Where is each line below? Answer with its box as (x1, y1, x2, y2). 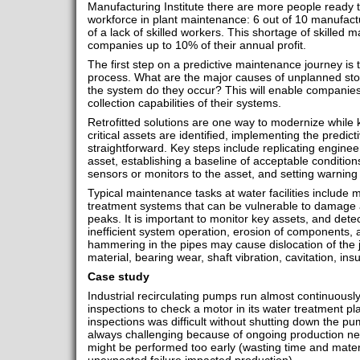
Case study (87, 270, 153, 284)
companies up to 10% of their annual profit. (87, 39, 309, 52)
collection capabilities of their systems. (87, 96, 281, 110)
